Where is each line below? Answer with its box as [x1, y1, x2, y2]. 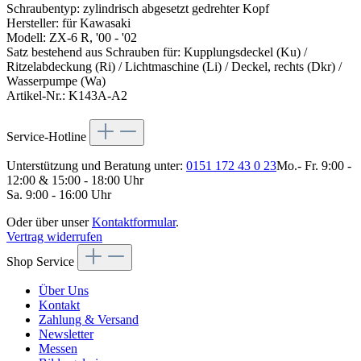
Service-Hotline [6, 130, 89, 144]
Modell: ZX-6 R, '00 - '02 [6, 31, 137, 45]
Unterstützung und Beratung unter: [6, 159, 186, 173]
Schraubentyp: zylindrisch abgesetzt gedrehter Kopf [6, 2, 269, 16]
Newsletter [39, 327, 93, 342]
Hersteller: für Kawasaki [6, 16, 131, 31]
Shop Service [6, 255, 77, 269]
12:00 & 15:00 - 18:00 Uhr [6, 173, 143, 188]
